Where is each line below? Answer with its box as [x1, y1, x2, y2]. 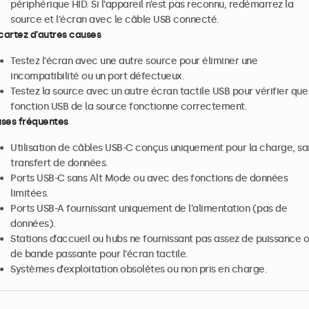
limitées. [10, 188, 49, 199]
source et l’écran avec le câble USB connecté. [10, 14, 219, 26]
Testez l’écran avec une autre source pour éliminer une [10, 55, 257, 67]
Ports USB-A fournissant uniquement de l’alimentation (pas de [10, 203, 287, 215]
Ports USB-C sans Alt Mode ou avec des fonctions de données [10, 172, 288, 184]
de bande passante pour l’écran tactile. [10, 248, 188, 260]
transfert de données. [10, 157, 108, 169]
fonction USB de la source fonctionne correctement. [10, 101, 247, 112]
